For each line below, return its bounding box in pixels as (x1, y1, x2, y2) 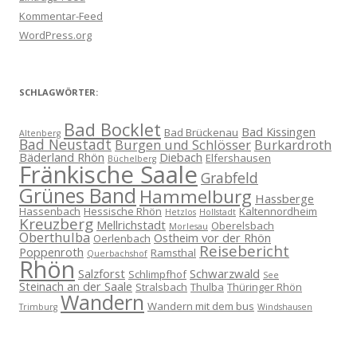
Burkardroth (254, 135, 331, 154)
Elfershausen (206, 151, 271, 165)
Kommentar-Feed (19, 9, 103, 23)
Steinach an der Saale (19, 278, 132, 294)
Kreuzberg (19, 214, 93, 234)
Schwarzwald (190, 265, 260, 281)
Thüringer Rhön (227, 280, 302, 294)
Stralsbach (135, 280, 187, 294)
